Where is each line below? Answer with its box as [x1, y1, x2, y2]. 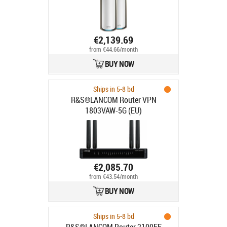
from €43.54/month [89, 172, 138, 181]
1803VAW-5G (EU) [85, 105, 142, 116]
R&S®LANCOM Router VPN [70, 94, 157, 105]
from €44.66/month [89, 45, 138, 54]
